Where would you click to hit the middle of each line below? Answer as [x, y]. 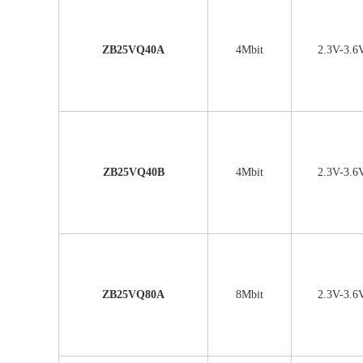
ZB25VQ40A [133, 50]
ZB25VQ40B [133, 172]
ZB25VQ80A [133, 295]
